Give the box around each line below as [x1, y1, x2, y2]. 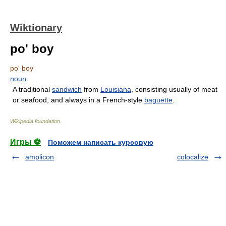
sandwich [52, 85, 82, 93]
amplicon [25, 153, 54, 161]
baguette [144, 96, 173, 104]
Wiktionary [10, 22, 62, 33]
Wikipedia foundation [10, 118, 60, 124]
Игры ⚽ [10, 138, 41, 146]
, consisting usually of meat [131, 85, 217, 93]
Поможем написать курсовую [48, 138, 153, 146]
